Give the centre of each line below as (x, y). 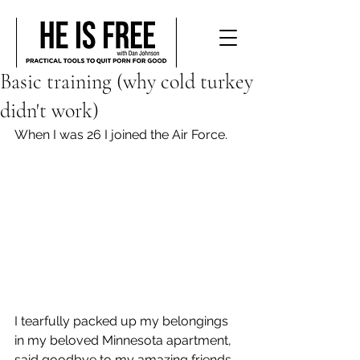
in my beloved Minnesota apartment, (125, 340)
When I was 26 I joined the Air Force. (121, 135)
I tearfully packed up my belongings (123, 321)
